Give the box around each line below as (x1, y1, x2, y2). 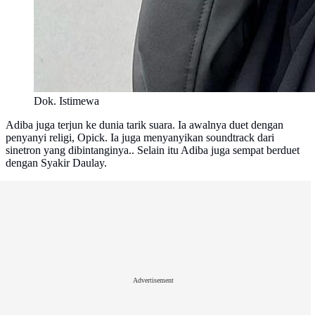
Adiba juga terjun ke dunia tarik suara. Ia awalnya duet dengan (6, 118, 283, 131)
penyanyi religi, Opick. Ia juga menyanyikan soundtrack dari (6, 131, 274, 143)
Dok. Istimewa (34, 94, 99, 107)
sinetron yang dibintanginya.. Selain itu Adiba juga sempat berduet (6, 143, 300, 156)
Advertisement (133, 276, 174, 285)
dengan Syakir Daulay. (6, 156, 107, 169)
